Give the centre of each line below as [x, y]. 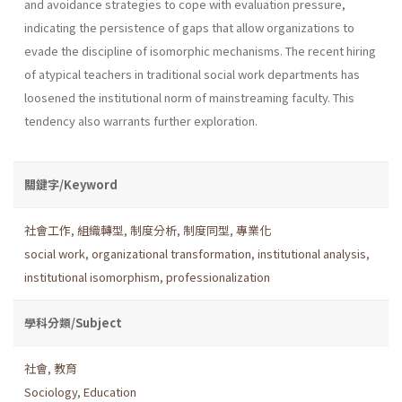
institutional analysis [312, 253]
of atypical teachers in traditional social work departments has [192, 74]
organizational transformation [171, 253]
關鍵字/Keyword [71, 184]
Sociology [51, 391]
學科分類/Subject [73, 322]
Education [110, 391]
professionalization [218, 276]
